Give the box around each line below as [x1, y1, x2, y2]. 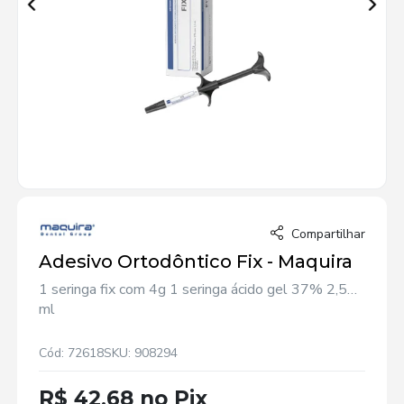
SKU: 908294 [104, 344, 179, 362]
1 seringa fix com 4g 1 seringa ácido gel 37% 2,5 [39, 279, 348, 299]
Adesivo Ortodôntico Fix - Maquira [39, 250, 353, 272]
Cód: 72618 [39, 344, 105, 362]
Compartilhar [290, 225, 365, 243]
